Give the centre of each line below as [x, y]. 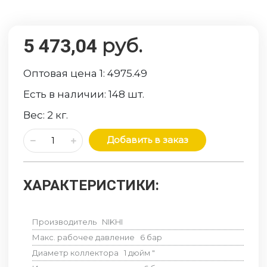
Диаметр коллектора [77, 253]
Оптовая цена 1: [66, 73]
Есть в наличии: [66, 94]
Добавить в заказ [148, 140]
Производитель [66, 222]
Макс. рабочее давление [86, 237]
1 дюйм [137, 253]
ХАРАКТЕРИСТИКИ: [91, 185]
